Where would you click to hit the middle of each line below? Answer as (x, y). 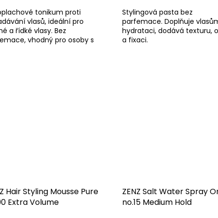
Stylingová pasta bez (157, 12)
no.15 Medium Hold (157, 202)
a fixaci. (135, 40)
